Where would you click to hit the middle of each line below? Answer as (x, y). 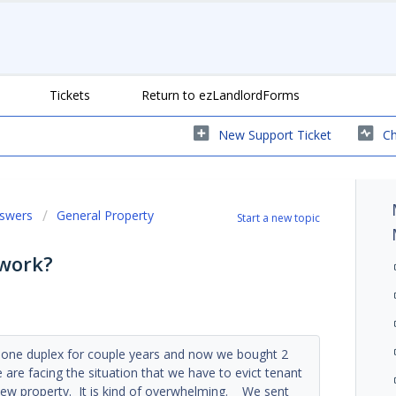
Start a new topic (279, 217)
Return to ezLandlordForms (221, 95)
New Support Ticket (275, 134)
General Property (105, 215)
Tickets (70, 95)
